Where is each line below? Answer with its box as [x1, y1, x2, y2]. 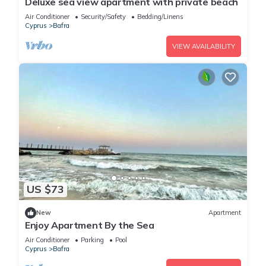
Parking [81, 235, 104, 244]
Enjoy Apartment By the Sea [25, 218, 154, 231]
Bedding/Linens [137, 12, 183, 21]
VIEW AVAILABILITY [172, 42, 235, 51]
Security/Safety [81, 12, 126, 21]
